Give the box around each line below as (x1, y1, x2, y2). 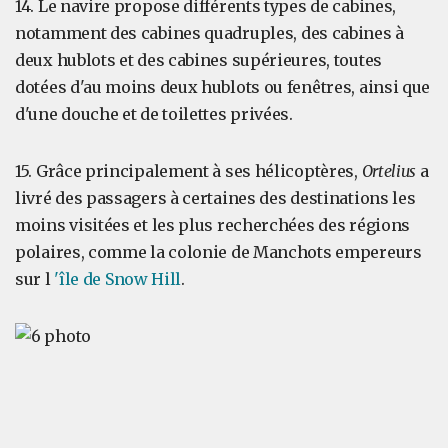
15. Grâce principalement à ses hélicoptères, (15, 161, 362, 181)
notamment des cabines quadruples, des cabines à (15, 23, 404, 43)
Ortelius (361, 161, 420, 181)
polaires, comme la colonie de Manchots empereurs (15, 242, 422, 262)
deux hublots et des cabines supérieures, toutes (15, 50, 382, 70)
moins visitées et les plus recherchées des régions (15, 215, 411, 235)
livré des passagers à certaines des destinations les (15, 188, 416, 208)
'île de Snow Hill (54, 269, 182, 289)
